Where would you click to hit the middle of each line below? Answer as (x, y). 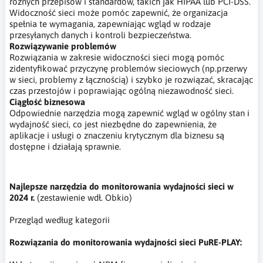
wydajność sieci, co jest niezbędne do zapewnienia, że (113, 124)
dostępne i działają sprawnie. (65, 146)
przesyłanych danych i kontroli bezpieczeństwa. (100, 35)
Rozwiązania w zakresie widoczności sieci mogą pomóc (117, 57)
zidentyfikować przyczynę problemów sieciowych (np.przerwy (128, 68)
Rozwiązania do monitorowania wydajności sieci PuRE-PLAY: (126, 242)
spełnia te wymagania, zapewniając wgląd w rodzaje (110, 23)
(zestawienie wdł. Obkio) (83, 197)
